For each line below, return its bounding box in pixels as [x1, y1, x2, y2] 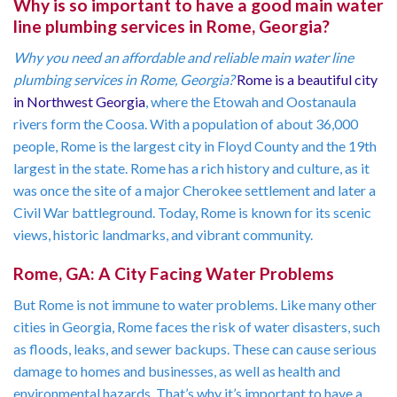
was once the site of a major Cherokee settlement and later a [13, 181, 376, 198]
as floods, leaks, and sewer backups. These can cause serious [13, 340, 377, 358]
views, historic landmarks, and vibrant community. [13, 225, 313, 243]
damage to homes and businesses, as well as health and [13, 362, 340, 380]
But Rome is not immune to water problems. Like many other [13, 296, 377, 314]
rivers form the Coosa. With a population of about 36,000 [13, 114, 358, 132]
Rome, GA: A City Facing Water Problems [13, 263, 334, 284]
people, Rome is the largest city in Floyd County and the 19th [13, 136, 377, 154]
